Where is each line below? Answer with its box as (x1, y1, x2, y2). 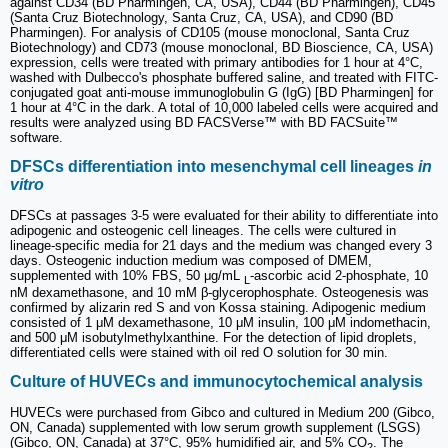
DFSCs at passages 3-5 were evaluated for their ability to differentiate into (10, 207, 438, 223)
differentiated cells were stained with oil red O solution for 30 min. (10, 345, 388, 361)
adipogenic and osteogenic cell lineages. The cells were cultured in (10, 222, 396, 238)
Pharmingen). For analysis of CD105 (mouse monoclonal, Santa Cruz (10, 25, 410, 41)
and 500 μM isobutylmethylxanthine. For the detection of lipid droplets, (10, 330, 417, 346)
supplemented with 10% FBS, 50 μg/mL (10, 267, 244, 283)
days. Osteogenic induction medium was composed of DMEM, (10, 252, 372, 268)
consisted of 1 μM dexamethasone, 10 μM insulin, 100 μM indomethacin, (10, 315, 431, 331)
